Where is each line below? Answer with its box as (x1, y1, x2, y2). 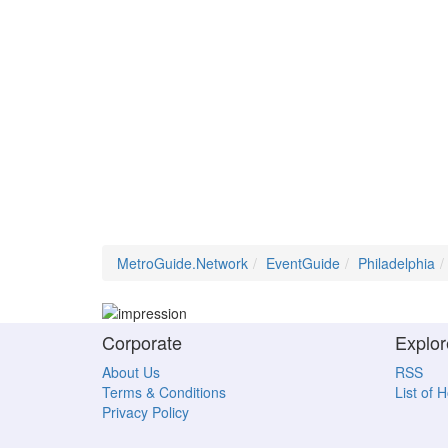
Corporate (102, 329, 182, 356)
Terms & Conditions (102, 382, 226, 403)
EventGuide (266, 253, 340, 273)
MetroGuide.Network (117, 253, 248, 273)
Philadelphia (358, 253, 435, 273)
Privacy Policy (102, 402, 189, 423)
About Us (102, 362, 160, 383)
